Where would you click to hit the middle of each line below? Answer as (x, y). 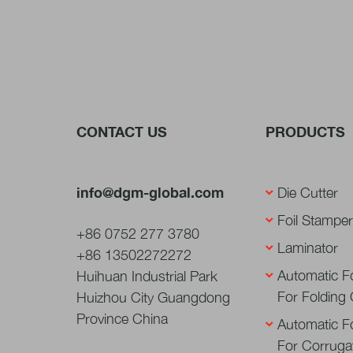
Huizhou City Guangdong (153, 297)
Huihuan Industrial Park (147, 276)
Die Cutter (307, 192)
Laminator (307, 247)
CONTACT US (122, 131)
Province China (122, 318)
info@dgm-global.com (150, 192)
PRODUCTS (305, 131)
